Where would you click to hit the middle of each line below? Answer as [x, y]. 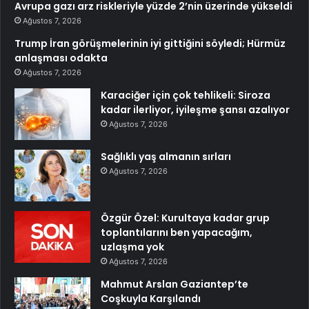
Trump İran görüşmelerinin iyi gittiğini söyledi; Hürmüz [150, 44]
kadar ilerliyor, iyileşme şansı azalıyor [195, 110]
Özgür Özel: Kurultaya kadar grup [185, 218]
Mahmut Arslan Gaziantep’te [175, 285]
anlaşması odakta [61, 58]
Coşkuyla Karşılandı [151, 299]
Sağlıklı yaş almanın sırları [166, 157]
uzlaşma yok [132, 247]
